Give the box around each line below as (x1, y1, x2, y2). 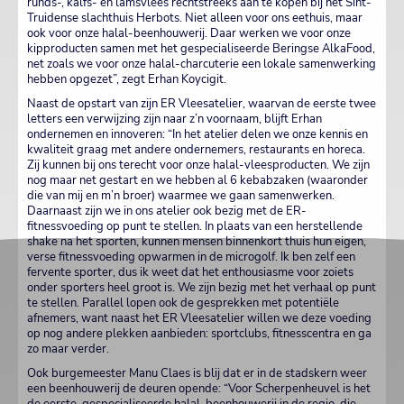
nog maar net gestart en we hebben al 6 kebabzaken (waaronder (27, 172, 368, 189)
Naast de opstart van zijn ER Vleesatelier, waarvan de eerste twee (27, 96, 376, 113)
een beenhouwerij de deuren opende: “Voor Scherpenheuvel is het (27, 381, 371, 398)
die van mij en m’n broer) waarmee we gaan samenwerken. (27, 188, 335, 205)
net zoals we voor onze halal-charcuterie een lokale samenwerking (27, 56, 376, 73)
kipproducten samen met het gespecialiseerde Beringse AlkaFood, (27, 41, 375, 58)
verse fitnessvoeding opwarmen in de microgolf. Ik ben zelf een (27, 249, 355, 266)
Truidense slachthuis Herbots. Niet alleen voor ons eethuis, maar (27, 10, 363, 27)
